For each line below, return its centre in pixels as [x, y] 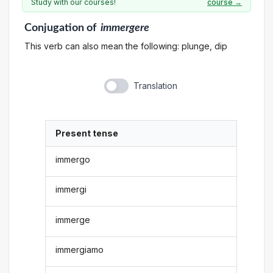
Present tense [87, 133]
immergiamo [80, 249]
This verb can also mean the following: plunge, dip [126, 46]
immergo [73, 159]
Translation [155, 86]
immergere [125, 28]
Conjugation [54, 28]
